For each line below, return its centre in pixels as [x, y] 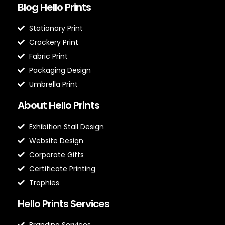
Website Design [56, 140]
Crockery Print [53, 42]
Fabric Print [48, 56]
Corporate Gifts [56, 154]
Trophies [44, 183]
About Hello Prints [59, 105]
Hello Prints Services [64, 204]
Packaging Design [60, 70]
